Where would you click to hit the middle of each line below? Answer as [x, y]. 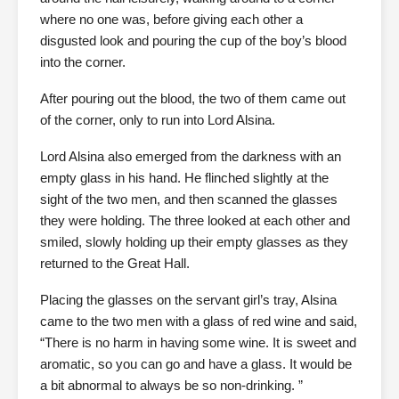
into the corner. [83, 62]
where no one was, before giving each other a [171, 19]
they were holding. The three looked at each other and [195, 220]
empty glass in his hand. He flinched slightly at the [184, 178]
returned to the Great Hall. [115, 263]
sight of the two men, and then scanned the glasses [189, 199]
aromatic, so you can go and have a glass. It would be [196, 364]
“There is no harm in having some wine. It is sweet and [198, 342]
